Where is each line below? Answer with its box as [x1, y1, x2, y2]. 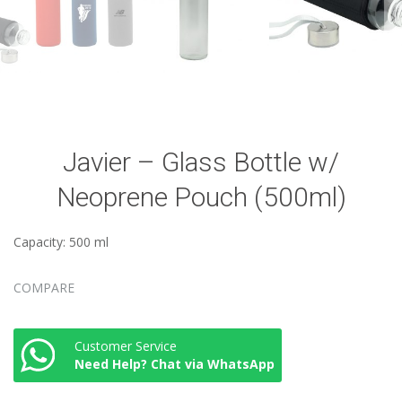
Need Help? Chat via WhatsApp [74, 354, 275, 372]
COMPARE [13, 278, 74, 296]
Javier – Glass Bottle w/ [63, 145, 339, 178]
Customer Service [74, 336, 177, 354]
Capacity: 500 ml [13, 232, 109, 250]
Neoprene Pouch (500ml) [56, 180, 346, 213]
